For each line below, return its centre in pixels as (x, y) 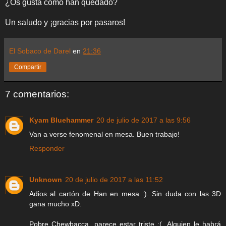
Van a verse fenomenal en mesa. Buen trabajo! (104, 134)
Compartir (28, 67)
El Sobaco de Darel (40, 51)
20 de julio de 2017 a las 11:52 (114, 180)
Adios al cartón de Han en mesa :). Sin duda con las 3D (125, 194)
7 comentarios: (37, 94)
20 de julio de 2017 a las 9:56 (144, 120)
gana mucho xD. (55, 204)
